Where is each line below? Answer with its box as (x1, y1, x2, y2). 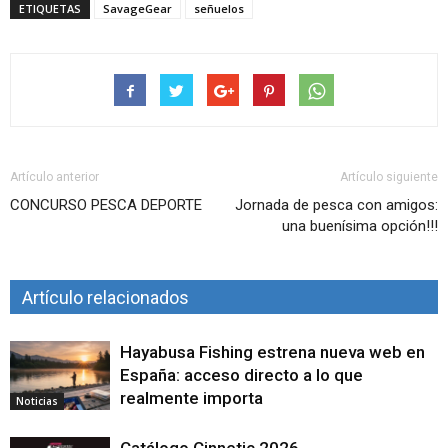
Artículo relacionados (22, 287, 189, 309)
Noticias (16, 394, 58, 409)
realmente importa (120, 388, 263, 409)
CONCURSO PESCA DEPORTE (10, 196, 202, 215)
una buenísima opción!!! (282, 217, 438, 236)
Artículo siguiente (340, 170, 438, 185)
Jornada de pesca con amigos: (235, 196, 438, 215)
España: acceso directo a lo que (120, 365, 363, 386)
